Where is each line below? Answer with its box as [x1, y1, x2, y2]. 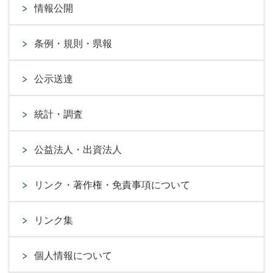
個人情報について [34, 250, 112, 261]
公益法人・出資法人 [34, 144, 122, 155]
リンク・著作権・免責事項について [34, 179, 190, 190]
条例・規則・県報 [34, 38, 112, 49]
